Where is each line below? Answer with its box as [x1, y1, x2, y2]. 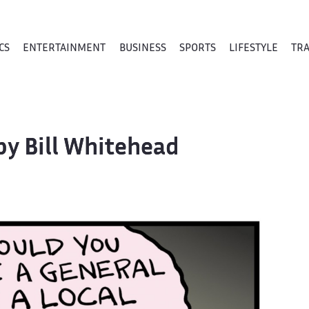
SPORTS [179, 43, 216, 53]
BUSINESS [119, 43, 166, 53]
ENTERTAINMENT [23, 43, 106, 53]
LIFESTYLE [228, 43, 278, 53]
